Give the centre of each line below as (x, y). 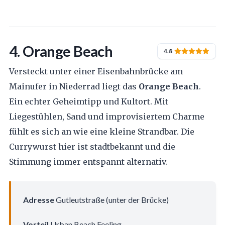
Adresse (38, 199)
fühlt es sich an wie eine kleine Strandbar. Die (101, 131)
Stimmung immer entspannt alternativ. (88, 161)
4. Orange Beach (61, 51)
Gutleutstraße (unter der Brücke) (111, 199)
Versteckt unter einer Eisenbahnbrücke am (96, 71)
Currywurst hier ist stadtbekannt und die (92, 146)
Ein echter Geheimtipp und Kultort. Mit (88, 101)
